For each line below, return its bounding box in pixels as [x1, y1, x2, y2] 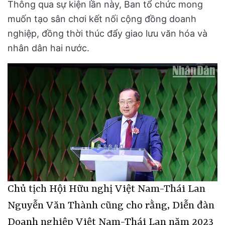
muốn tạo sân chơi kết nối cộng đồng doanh [8, 13, 196, 24]
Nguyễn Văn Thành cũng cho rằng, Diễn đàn [8, 199, 214, 212]
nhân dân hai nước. [8, 42, 89, 53]
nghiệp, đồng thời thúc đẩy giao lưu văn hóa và [8, 28, 207, 39]
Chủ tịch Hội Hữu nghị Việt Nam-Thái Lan [8, 183, 205, 195]
